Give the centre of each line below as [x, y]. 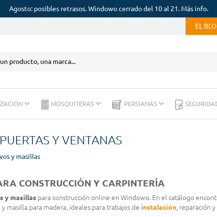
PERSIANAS [141, 104]
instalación [159, 207]
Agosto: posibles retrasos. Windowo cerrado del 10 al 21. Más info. [108, 9]
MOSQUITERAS [73, 104]
